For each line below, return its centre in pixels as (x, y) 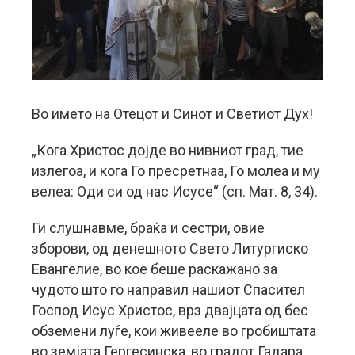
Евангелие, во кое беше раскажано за (155, 269)
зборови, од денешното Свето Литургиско (170, 248)
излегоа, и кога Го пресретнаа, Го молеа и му (176, 171)
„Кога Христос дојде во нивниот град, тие (168, 150)
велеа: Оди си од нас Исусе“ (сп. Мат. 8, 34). (175, 191)
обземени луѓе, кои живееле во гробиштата (174, 331)
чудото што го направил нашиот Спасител (168, 290)
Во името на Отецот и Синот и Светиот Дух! (172, 114)
